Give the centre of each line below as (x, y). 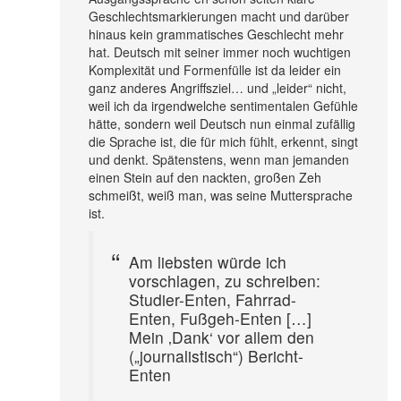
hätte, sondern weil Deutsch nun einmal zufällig (222, 123)
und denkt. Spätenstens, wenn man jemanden (219, 159)
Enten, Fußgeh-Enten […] (220, 318)
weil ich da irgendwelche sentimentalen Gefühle (223, 105)
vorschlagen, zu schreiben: (225, 280)
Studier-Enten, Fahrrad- (213, 299)
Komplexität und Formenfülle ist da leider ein (215, 69)
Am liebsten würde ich (208, 261)
